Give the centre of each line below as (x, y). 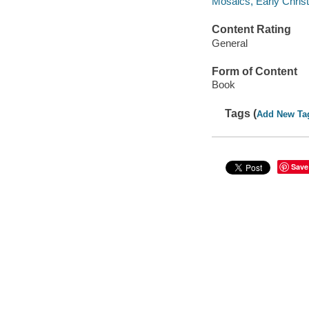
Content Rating (251, 30)
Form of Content (254, 71)
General (229, 43)
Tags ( (241, 113)
